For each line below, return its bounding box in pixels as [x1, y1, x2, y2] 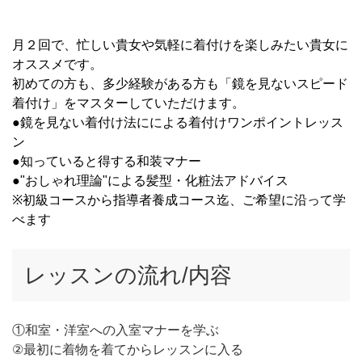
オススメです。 [12, 57, 103, 71]
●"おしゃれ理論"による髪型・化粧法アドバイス [12, 173, 288, 187]
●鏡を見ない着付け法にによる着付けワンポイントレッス [12, 115, 343, 129]
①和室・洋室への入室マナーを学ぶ [12, 322, 219, 337]
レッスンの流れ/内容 [24, 262, 232, 288]
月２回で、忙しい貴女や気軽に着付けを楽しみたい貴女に [12, 37, 348, 52]
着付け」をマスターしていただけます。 [12, 95, 245, 110]
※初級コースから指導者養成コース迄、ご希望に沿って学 [12, 192, 346, 207]
